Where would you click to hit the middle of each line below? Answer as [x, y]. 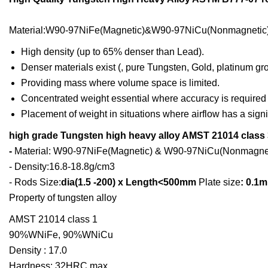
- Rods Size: [35, 182]
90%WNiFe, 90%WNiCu [61, 235]
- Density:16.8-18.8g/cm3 [62, 167]
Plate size [220, 182]
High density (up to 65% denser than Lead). [112, 52]
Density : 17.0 [38, 251]
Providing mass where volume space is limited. [120, 83]
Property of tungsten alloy [63, 198]
